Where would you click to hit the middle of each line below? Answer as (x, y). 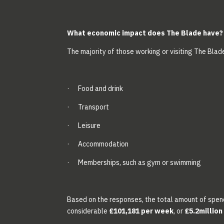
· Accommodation (98, 144)
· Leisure (84, 126)
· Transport (88, 107)
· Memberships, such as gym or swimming (134, 163)
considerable (88, 211)
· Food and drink (95, 89)
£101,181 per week (141, 211)
